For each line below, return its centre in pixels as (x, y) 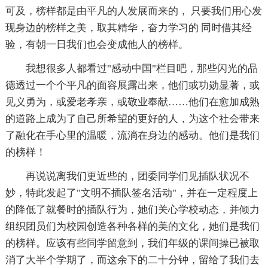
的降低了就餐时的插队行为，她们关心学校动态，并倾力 (132, 210)
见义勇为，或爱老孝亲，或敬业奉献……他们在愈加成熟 (132, 102)
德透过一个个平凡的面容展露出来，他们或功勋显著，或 (132, 86)
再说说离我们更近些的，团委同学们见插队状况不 (137, 176)
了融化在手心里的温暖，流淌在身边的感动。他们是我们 (132, 136)
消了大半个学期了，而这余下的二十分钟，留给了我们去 (132, 260)
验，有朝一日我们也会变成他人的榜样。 (97, 45)
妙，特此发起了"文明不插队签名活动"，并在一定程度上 (131, 193)
